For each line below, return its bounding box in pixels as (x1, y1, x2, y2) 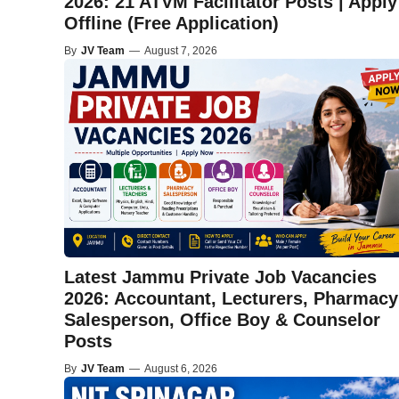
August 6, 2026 (144, 362, 217, 376)
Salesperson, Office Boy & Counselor (64, 310, 380, 330)
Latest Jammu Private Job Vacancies (64, 267, 377, 288)
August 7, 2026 (144, 44, 217, 57)
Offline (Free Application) (64, 12, 279, 33)
